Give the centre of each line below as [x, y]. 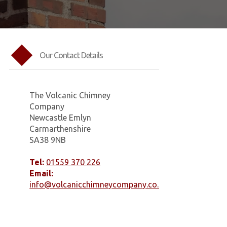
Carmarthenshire [60, 129]
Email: [42, 174]
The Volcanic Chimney [70, 96]
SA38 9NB [48, 140]
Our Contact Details [71, 55]
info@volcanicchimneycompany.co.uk [99, 185]
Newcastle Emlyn [61, 118]
